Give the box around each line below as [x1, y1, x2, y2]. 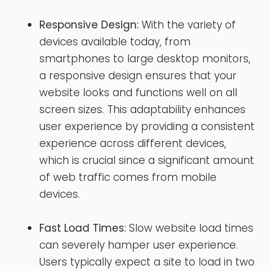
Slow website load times [126, 220, 253, 235]
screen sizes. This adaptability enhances [39, 102, 246, 117]
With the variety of [139, 17, 236, 32]
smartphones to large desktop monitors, [39, 51, 250, 66]
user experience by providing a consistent [39, 119, 255, 134]
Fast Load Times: [39, 220, 126, 235]
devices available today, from [39, 34, 191, 49]
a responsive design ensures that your [39, 68, 237, 83]
